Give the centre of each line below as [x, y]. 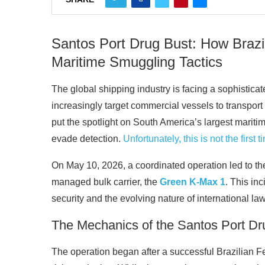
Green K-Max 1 [193, 182]
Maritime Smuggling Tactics [137, 62]
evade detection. [87, 139]
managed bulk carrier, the [106, 182]
